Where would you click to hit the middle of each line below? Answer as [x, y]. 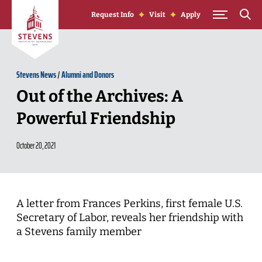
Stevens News [36, 75]
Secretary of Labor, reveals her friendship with [130, 218]
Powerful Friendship [96, 118]
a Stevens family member [79, 232]
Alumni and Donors [88, 75]
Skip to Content [40, 6]
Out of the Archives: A [100, 96]
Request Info [113, 15]
